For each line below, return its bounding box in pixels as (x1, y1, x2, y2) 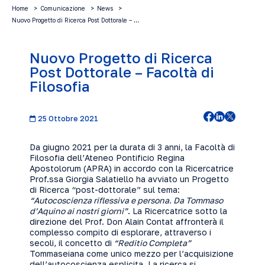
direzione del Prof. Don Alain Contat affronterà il (30, 216, 224, 227)
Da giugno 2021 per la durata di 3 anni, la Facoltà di (30, 142, 235, 152)
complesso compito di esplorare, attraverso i (30, 227, 211, 237)
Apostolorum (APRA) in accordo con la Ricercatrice (30, 163, 234, 173)
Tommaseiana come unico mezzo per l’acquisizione (30, 248, 234, 258)
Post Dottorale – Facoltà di (30, 63, 214, 80)
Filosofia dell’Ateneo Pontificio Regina (30, 153, 185, 163)
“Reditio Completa (112, 238, 187, 248)
